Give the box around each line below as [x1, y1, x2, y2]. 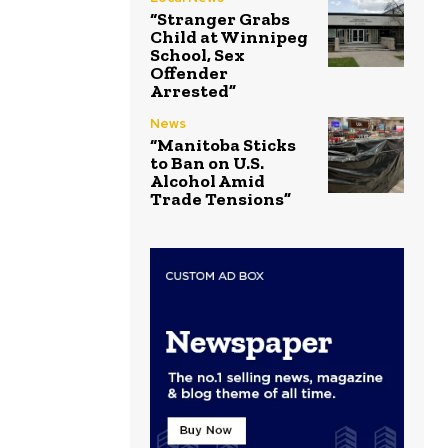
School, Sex [150, 43, 245, 66]
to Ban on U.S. [150, 151, 264, 174]
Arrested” [150, 79, 236, 102]
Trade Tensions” [150, 187, 291, 210]
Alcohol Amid [150, 169, 265, 192]
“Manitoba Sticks [150, 133, 296, 156]
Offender [150, 61, 228, 84]
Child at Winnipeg [150, 25, 308, 48]
